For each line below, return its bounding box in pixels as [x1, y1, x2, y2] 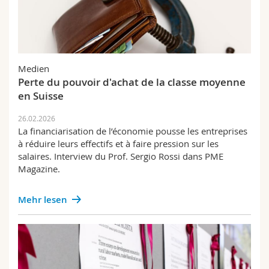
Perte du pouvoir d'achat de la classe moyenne [18, 75, 246, 89]
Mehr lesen [18, 193, 67, 206]
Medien [18, 62, 49, 74]
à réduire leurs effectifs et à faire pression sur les [18, 138, 219, 150]
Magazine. [18, 163, 60, 175]
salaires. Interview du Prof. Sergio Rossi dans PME [18, 150, 223, 162]
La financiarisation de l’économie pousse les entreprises [18, 125, 247, 137]
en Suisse [18, 89, 64, 103]
